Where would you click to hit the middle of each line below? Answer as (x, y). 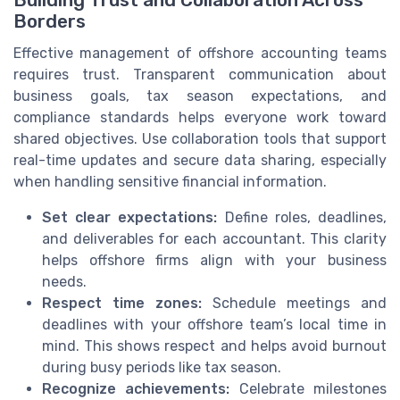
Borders (50, 22)
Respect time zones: (122, 304)
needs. (64, 282)
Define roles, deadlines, (302, 218)
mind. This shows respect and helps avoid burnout (214, 346)
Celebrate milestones (308, 389)
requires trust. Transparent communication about (200, 75)
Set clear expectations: (130, 218)
